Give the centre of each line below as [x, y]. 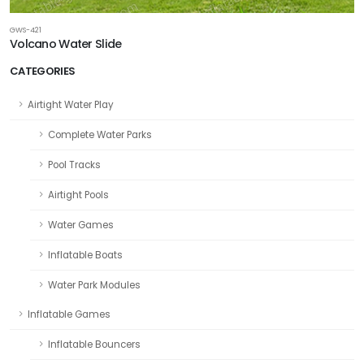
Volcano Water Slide [66, 43]
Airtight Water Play [71, 104]
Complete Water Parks [100, 134]
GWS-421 [26, 29]
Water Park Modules [94, 285]
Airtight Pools [78, 195]
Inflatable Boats [85, 255]
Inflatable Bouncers [94, 344]
